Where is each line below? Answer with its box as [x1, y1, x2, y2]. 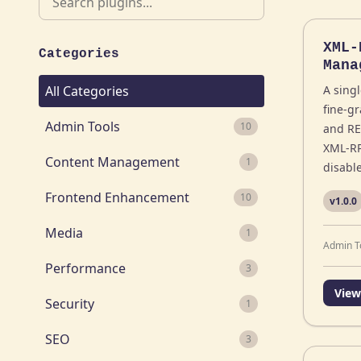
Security [45, 295, 94, 313]
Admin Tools [45, 118, 120, 135]
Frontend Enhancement [45, 189, 189, 206]
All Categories [45, 82, 129, 100]
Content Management [45, 153, 180, 171]
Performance [45, 259, 126, 277]
